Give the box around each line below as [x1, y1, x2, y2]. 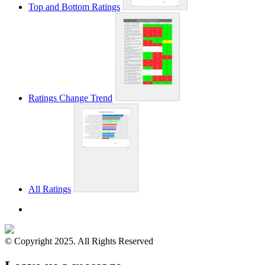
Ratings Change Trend [28, 93, 112, 104]
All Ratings [28, 184, 71, 195]
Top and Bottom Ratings [28, 2, 120, 12]
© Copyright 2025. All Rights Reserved [5, 236, 153, 247]
